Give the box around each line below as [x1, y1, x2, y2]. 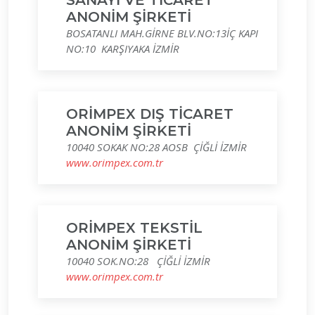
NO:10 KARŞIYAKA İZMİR [66, 41, 179, 56]
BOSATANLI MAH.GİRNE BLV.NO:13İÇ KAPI [66, 26, 258, 40]
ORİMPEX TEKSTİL [66, 219, 202, 236]
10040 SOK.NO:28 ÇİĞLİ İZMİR [66, 254, 210, 268]
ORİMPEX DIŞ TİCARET [66, 105, 233, 122]
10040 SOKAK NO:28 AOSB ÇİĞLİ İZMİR [66, 140, 247, 154]
